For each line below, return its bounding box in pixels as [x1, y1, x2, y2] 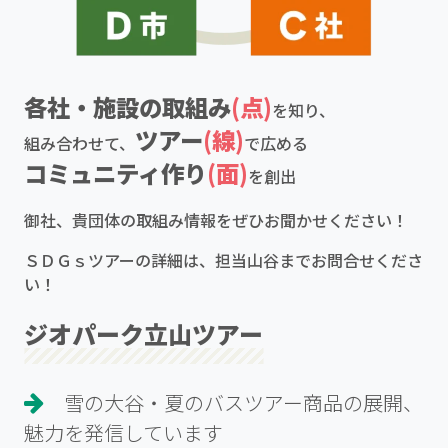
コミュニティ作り [24, 156, 207, 191]
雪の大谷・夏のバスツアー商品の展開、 [44, 388, 423, 418]
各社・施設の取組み [24, 90, 231, 125]
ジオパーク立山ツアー [24, 316, 263, 352]
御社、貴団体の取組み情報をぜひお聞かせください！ [24, 208, 408, 233]
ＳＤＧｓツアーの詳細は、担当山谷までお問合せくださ [24, 248, 423, 273]
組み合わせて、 [24, 131, 135, 156]
